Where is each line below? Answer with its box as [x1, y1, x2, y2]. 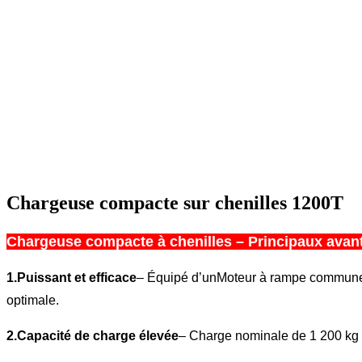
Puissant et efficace [17, 270, 137, 284]
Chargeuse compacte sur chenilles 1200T [6, 192, 343, 213]
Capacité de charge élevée [17, 328, 179, 343]
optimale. [6, 293, 59, 307]
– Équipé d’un [137, 270, 217, 284]
